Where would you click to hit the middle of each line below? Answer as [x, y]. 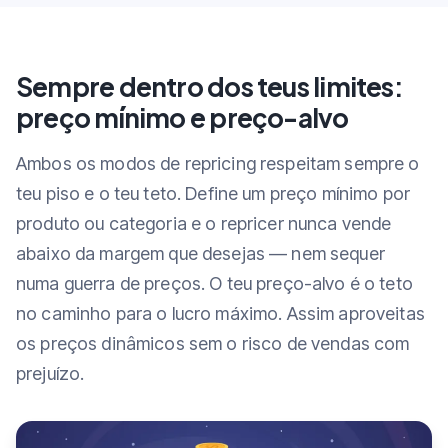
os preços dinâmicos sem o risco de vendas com [213, 344]
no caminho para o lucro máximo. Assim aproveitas [220, 314]
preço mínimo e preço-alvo [182, 118]
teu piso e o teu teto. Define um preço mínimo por [213, 194]
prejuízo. [50, 374]
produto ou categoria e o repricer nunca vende [204, 224]
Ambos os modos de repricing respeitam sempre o [218, 164]
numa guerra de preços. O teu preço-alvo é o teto [214, 284]
